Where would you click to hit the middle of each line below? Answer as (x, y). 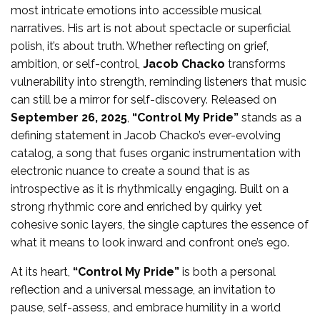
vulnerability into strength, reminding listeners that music (159, 81)
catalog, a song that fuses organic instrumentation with (156, 153)
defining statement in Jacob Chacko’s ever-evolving (146, 135)
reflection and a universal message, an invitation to (143, 289)
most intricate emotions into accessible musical (136, 10)
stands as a (270, 117)
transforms (255, 64)
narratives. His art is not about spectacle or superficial (151, 28)
